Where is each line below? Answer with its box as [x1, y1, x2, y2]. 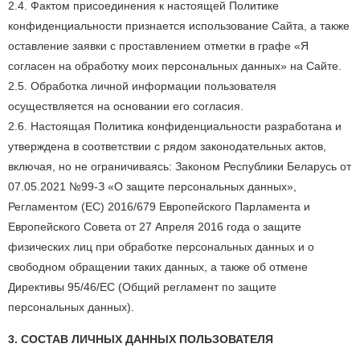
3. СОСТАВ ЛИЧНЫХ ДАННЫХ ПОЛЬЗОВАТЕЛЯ [8, 333, 273, 346]
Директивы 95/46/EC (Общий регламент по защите [8, 280, 276, 293]
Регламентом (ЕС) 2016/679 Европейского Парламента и [8, 200, 310, 213]
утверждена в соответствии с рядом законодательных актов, [8, 140, 326, 153]
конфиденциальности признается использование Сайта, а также [8, 19, 350, 32]
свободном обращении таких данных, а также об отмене [8, 260, 308, 273]
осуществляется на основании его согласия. [8, 100, 243, 112]
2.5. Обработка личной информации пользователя [8, 80, 276, 92]
